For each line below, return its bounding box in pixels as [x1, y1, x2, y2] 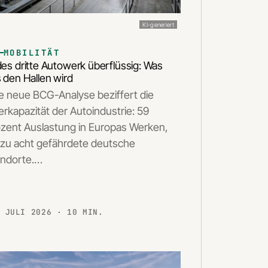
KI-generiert [142, 20, 174, 28]
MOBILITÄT [4, 47, 60, 58]
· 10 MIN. [56, 207, 103, 218]
